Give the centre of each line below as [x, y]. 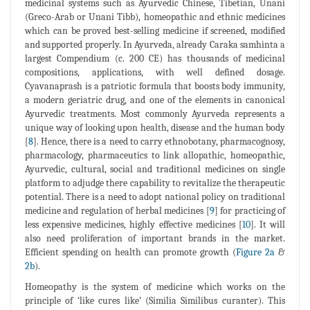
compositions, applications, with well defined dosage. [155, 72]
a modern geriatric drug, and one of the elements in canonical [155, 100]
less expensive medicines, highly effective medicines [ [134, 224]
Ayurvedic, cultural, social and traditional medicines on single [155, 169]
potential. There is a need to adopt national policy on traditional [155, 197]
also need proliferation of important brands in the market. [155, 238]
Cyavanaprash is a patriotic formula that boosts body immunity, [155, 86]
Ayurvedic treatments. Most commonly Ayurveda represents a [155, 113]
